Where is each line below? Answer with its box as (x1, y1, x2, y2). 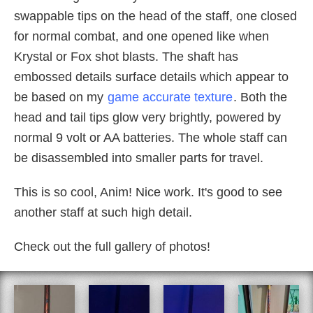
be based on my (14, 89, 107, 104)
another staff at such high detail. (14, 205, 192, 219)
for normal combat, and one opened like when (14, 29, 269, 43)
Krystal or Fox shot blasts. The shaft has (14, 49, 238, 64)
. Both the (233, 89, 287, 104)
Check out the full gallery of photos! (14, 239, 210, 254)
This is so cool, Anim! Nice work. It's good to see (14, 184, 282, 199)
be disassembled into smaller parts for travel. (14, 150, 263, 165)
